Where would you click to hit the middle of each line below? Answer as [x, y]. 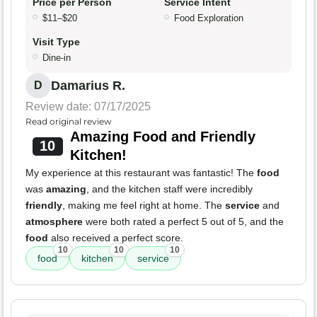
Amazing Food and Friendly [162, 137]
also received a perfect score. [116, 238]
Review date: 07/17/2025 [88, 107]
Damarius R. [88, 86]
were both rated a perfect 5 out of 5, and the [183, 222]
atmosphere [54, 222]
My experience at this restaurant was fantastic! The [141, 173]
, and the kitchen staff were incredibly [169, 189]
